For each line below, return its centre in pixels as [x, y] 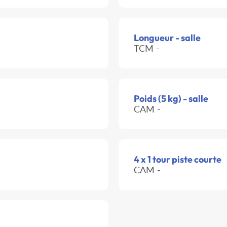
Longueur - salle [167, 38]
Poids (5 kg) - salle [171, 99]
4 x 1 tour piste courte [178, 160]
